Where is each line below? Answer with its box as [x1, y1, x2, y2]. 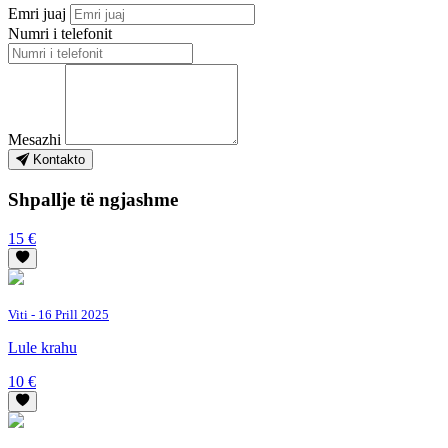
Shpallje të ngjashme [8, 189, 178, 210]
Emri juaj [8, 5, 66, 23]
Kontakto [29, 152, 85, 168]
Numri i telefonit [8, 25, 112, 43]
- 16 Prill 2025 [28, 306, 109, 322]
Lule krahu [8, 338, 77, 356]
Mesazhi [8, 131, 61, 149]
